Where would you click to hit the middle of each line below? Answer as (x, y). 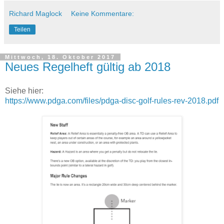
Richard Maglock (35, 14)
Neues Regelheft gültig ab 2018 (88, 67)
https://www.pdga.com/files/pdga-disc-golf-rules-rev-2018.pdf (112, 100)
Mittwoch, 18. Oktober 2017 (60, 57)
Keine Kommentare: (103, 14)
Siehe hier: (24, 90)
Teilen (22, 30)
